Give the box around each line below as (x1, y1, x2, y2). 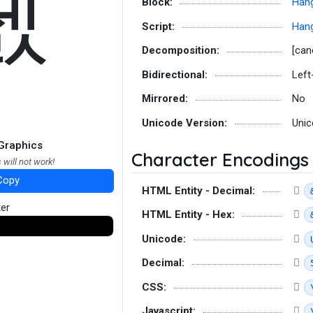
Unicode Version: (142, 116, 227, 129)
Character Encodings (131, 147, 309, 171)
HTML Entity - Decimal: (142, 184, 255, 197)
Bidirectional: (142, 68, 208, 81)
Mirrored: (142, 92, 188, 105)
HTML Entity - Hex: (142, 208, 235, 221)
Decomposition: (142, 44, 219, 57)
